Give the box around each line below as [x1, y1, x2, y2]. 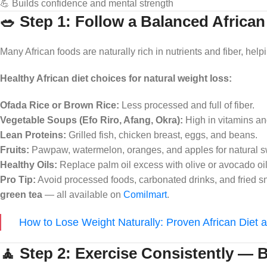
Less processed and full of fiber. [119, 100, 254, 110]
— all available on [42, 189, 123, 200]
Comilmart [123, 189, 167, 200]
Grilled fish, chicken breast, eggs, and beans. [66, 129, 257, 140]
